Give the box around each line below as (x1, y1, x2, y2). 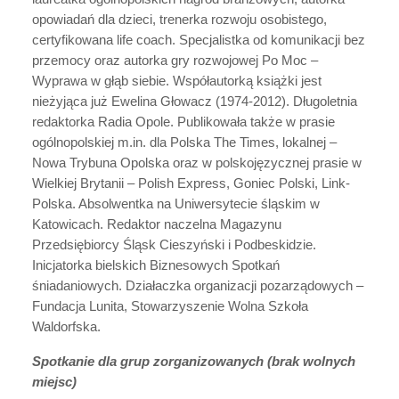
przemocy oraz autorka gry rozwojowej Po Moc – (32, 53, 318, 68)
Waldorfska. (32, 319, 101, 334)
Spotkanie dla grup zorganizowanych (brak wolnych (32, 354, 355, 369)
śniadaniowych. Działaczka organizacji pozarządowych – (32, 278, 363, 293)
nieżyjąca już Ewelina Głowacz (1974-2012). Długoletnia (32, 94, 357, 109)
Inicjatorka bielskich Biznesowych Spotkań (32, 257, 280, 273)
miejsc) (32, 374, 77, 389)
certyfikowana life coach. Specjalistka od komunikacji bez (32, 32, 365, 47)
